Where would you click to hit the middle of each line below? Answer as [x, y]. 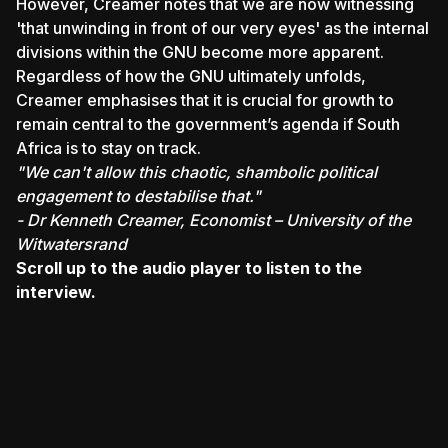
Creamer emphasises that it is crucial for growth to [205, 100]
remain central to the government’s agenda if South [208, 124]
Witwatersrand [71, 244]
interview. [56, 292]
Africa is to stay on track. [108, 148]
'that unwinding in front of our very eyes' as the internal [222, 28]
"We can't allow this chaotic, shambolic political [196, 172]
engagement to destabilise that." [138, 196]
